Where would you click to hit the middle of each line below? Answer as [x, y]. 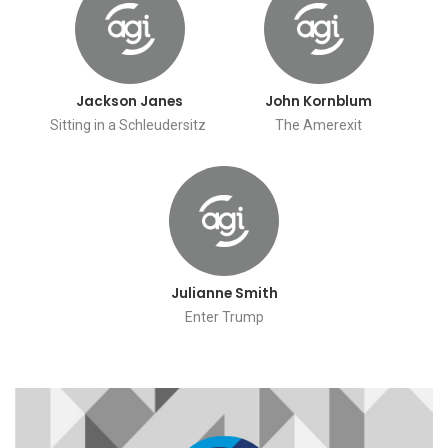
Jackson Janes [129, 102]
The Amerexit [318, 124]
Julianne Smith [224, 294]
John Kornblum [318, 102]
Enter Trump [224, 316]
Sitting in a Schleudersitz [129, 124]
